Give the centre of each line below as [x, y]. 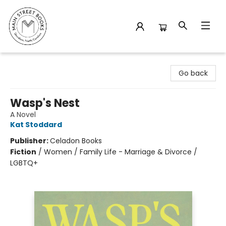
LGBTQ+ [24, 163]
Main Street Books [39, 62]
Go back [193, 73]
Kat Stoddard [36, 125]
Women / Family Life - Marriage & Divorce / [121, 152]
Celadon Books [76, 141]
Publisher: [30, 141]
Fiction [23, 152]
